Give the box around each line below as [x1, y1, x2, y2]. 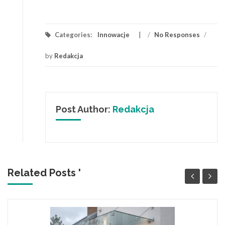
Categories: [53, 30, 93, 39]
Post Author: [56, 103, 113, 115]
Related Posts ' [8, 166, 81, 179]
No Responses [154, 30, 200, 39]
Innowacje [97, 30, 130, 39]
